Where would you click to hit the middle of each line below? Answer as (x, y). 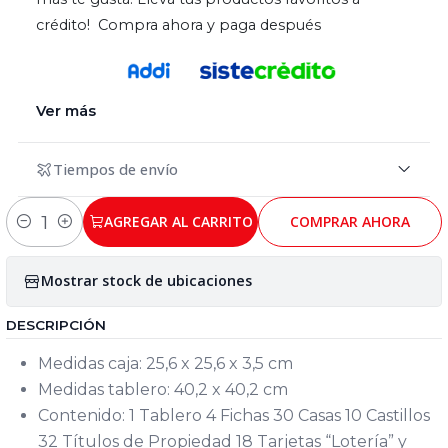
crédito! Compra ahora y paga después (178, 25)
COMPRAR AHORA (350, 221)
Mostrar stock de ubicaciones (146, 281)
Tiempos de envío (115, 169)
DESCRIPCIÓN (56, 324)
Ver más (66, 110)
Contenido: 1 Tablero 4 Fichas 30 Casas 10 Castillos (234, 415)
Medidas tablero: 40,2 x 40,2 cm (165, 389)
